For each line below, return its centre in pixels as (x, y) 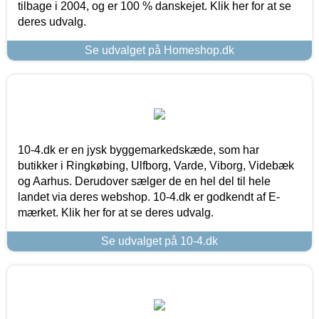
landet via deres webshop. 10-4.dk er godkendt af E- (149, 197)
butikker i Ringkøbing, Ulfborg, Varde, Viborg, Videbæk (156, 165)
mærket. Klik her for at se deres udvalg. (116, 212)
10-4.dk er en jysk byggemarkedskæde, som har (138, 150)
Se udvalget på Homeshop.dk (159, 50)
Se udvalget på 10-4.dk (159, 241)
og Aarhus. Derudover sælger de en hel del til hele (144, 181)
